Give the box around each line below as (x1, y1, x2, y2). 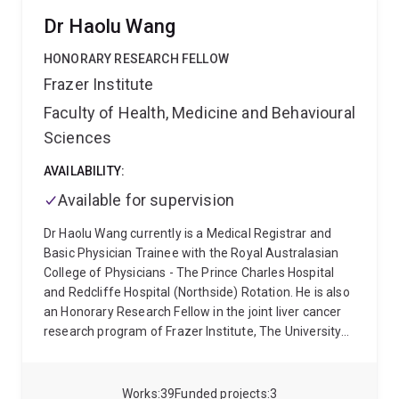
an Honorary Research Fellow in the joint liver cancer (44, 305, 342, 319)
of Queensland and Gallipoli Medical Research (44, 344, 305, 358)
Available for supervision (58, 191, 234, 209)
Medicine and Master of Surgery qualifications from (44, 383, 340, 397)
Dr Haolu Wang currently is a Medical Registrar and (44, 226, 331, 240)
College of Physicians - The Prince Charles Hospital (44, 265, 335, 280)
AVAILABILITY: (44, 164, 126, 178)
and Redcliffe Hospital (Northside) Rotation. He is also (44, 285, 350, 299)
